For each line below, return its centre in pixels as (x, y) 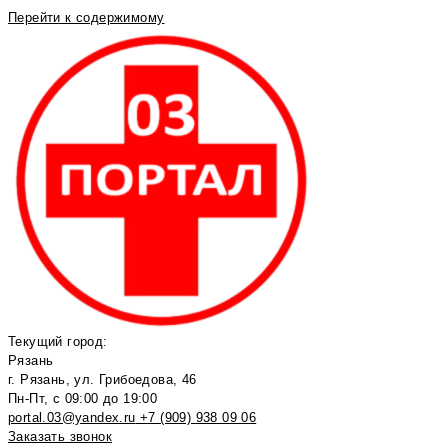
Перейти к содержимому (86, 17)
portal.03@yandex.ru (72, 417)
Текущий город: (58, 341)
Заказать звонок (60, 436)
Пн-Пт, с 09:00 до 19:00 (83, 398)
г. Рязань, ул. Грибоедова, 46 (102, 379)
